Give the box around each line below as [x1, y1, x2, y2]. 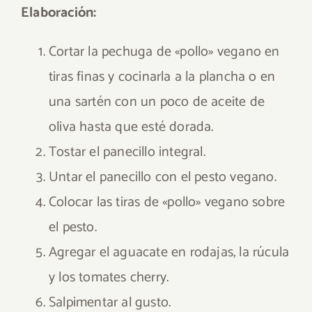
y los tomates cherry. [49, 266, 169, 289]
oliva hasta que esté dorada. [49, 116, 214, 139]
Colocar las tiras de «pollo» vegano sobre [49, 191, 286, 214]
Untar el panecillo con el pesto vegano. [49, 166, 276, 189]
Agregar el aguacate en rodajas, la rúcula [49, 241, 290, 264]
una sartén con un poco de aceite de [49, 91, 265, 114]
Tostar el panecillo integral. [49, 141, 205, 164]
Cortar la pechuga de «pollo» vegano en [49, 40, 280, 63]
